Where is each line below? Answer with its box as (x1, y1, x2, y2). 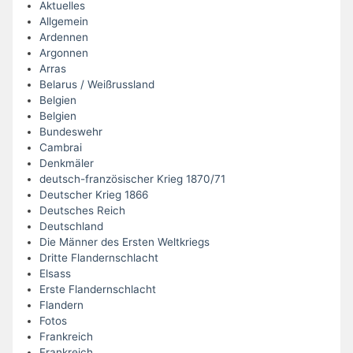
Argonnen (39, 46, 88, 59)
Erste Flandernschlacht (39, 283, 156, 295)
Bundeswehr (39, 125, 102, 138)
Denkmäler (39, 157, 94, 169)
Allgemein (39, 15, 88, 28)
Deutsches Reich (39, 204, 125, 217)
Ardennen (39, 31, 88, 43)
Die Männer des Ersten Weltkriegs (39, 236, 210, 248)
